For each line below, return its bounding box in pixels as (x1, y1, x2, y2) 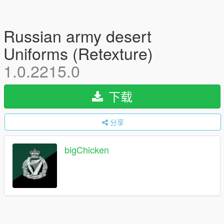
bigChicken (64, 143, 109, 156)
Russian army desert (3, 24, 151, 47)
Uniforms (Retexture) (3, 41, 153, 64)
